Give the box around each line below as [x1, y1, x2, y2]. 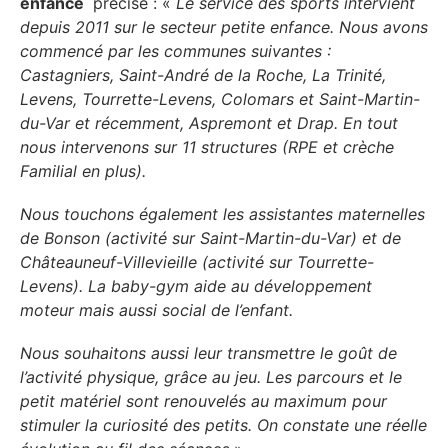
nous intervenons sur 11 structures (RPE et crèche [20, 137, 394, 158]
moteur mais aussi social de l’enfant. [20, 300, 293, 321]
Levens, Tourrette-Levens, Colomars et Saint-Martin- [20, 89, 420, 110]
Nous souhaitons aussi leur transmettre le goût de [20, 343, 397, 364]
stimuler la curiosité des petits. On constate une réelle [20, 415, 427, 436]
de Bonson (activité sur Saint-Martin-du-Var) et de [20, 228, 401, 249]
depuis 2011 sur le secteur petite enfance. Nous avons [20, 17, 428, 38]
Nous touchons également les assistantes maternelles [20, 204, 425, 225]
